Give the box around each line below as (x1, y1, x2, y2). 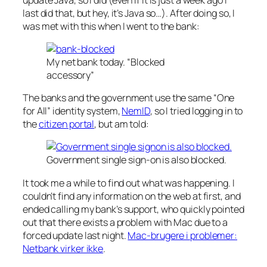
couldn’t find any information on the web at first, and (23, 189, 241, 203)
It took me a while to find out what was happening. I (23, 176, 235, 190)
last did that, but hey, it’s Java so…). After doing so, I (23, 6, 235, 20)
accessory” (46, 68, 95, 82)
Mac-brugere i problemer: (128, 228, 238, 242)
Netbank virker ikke (23, 241, 104, 255)
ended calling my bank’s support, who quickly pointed (23, 202, 244, 216)
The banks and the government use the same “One (23, 91, 235, 105)
